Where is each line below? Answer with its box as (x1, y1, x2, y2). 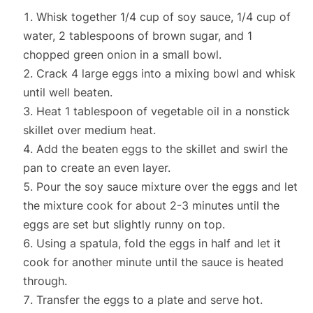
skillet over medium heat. (22, 123, 156, 138)
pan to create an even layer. (22, 161, 170, 175)
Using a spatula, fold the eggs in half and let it (36, 236, 281, 251)
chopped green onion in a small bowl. (22, 48, 221, 62)
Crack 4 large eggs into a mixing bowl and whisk (36, 66, 296, 81)
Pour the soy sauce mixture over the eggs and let (36, 180, 298, 194)
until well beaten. (22, 85, 112, 100)
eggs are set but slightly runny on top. (22, 217, 225, 232)
